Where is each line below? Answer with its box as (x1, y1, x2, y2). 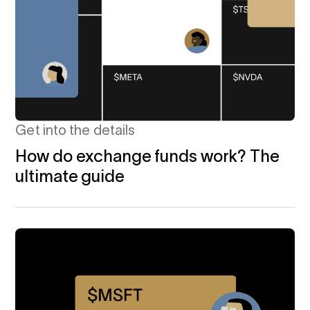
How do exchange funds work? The (15, 146, 280, 165)
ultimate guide (15, 166, 125, 185)
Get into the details (15, 122, 136, 138)
